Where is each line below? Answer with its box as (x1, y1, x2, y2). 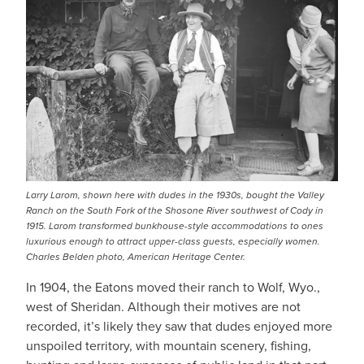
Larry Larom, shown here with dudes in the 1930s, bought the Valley (26, 188, 324, 202)
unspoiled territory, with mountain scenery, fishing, (26, 336, 311, 355)
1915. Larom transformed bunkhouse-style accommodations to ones (26, 219, 323, 233)
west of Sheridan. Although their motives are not (26, 297, 301, 316)
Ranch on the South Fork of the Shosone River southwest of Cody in (26, 203, 323, 218)
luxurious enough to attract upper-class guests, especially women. (26, 234, 320, 249)
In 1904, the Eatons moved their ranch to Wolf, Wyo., (26, 278, 320, 297)
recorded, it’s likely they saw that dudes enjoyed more (26, 317, 332, 336)
